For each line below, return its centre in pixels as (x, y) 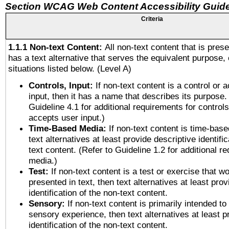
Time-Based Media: (69, 128)
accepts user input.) (67, 118)
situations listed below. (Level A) (70, 68)
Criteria (152, 19)
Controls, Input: (62, 85)
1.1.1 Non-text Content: (56, 47)
